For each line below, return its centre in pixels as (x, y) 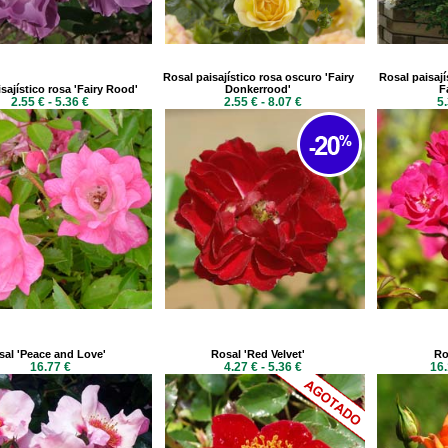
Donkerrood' (258, 89)
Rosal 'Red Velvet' (258, 354)
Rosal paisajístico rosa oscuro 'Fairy (258, 77)
